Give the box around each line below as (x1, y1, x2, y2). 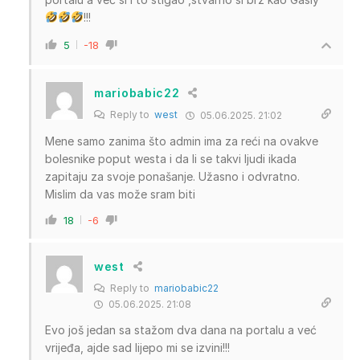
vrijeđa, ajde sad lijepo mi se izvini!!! (45, 340, 230, 354)
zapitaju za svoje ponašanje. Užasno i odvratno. (45, 169, 300, 183)
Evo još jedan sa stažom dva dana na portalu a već (45, 322, 317, 337)
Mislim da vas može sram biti (45, 186, 195, 201)
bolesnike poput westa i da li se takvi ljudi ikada (45, 151, 297, 166)
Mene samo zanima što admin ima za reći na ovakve (45, 133, 318, 148)
